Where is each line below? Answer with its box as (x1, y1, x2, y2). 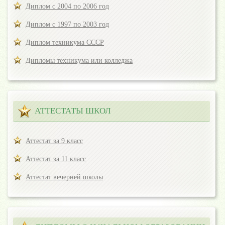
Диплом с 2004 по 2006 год (26, 3, 109, 11)
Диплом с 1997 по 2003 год (26, 21, 109, 29)
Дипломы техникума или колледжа (26, 57, 133, 65)
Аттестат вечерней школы (26, 173, 103, 181)
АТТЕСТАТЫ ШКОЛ (35, 106, 111, 116)
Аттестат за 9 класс (26, 137, 83, 145)
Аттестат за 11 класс (26, 155, 86, 163)
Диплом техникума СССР (26, 39, 104, 47)
